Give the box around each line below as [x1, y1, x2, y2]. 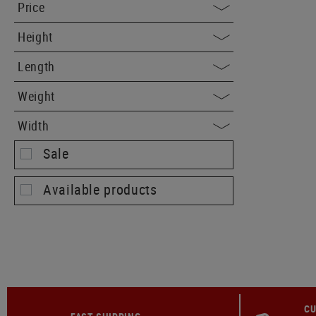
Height [18, 28, 53, 45]
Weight [18, 87, 55, 104]
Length [18, 58, 55, 75]
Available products [43, 180, 157, 199]
